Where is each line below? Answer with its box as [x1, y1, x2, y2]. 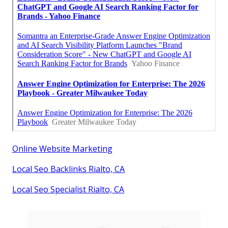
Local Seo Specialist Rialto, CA [12, 183, 124, 195]
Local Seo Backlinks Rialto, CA [12, 163, 125, 175]
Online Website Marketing [12, 142, 112, 154]
